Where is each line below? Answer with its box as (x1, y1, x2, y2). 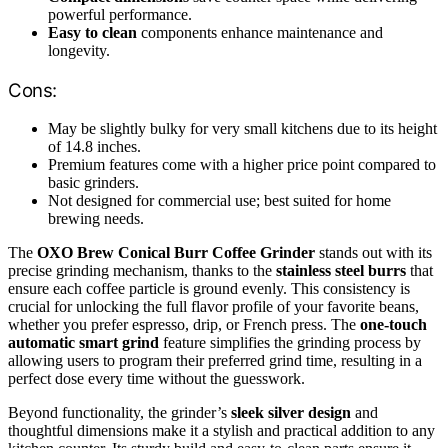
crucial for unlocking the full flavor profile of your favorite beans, (8, 298, 419, 316)
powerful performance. (48, 5, 192, 23)
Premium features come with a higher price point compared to (48, 156, 436, 174)
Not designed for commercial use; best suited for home (48, 192, 391, 210)
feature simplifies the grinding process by (159, 334, 421, 352)
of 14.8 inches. (48, 138, 141, 156)
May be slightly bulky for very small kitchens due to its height (48, 120, 437, 138)
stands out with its (315, 244, 432, 262)
